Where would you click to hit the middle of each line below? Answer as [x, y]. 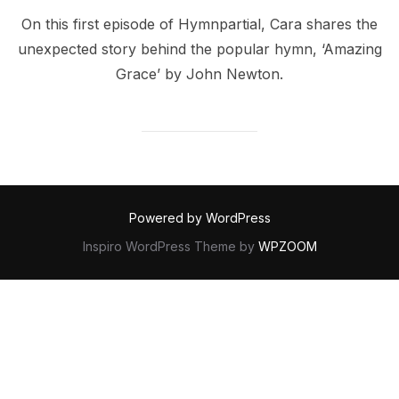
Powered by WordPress [199, 218]
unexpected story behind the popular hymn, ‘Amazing [199, 49]
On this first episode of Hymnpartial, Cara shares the [199, 24]
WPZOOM [287, 247]
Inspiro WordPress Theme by [170, 247]
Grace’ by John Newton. [199, 73]
